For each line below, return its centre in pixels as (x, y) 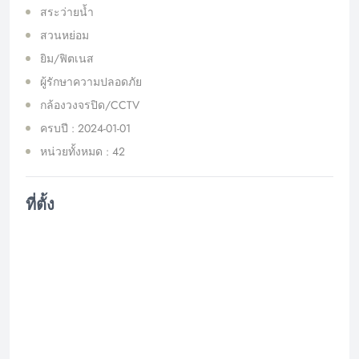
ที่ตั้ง (40, 204)
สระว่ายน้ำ (67, 12)
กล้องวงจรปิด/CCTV (90, 105)
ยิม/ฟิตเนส (67, 58)
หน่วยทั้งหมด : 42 (83, 151)
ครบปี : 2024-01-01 (85, 128)
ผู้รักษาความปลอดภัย (91, 81)
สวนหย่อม (65, 35)
